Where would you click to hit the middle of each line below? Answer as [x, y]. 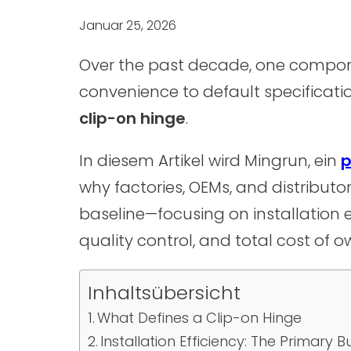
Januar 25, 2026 [127, 25]
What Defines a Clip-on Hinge [200, 318]
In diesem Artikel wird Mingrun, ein [210, 161]
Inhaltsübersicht [164, 292]
